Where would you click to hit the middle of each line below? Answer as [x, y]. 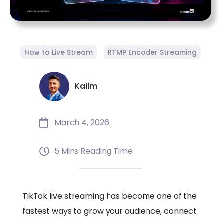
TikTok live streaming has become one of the [110, 196]
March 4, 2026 [82, 123]
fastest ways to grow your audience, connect [110, 211]
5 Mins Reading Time [93, 151]
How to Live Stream [58, 53]
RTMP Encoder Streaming [152, 53]
